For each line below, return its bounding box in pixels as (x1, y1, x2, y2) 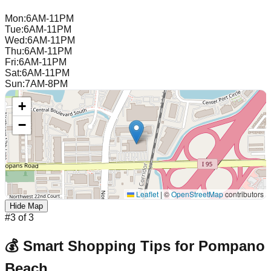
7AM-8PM (25, 78, 68, 89)
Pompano (198, 237, 265, 254)
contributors (223, 188, 264, 199)
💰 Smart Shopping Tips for (5, 237, 198, 254)
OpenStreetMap (171, 188, 223, 199)
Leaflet (134, 188, 158, 199)
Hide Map (10, 201, 43, 211)
